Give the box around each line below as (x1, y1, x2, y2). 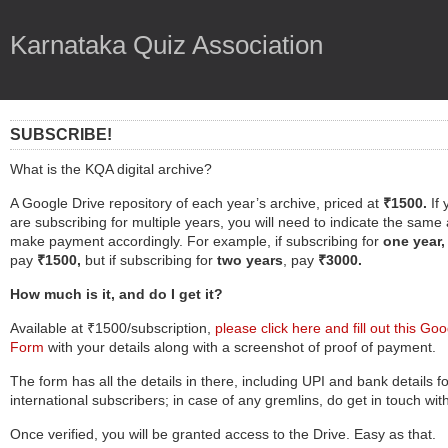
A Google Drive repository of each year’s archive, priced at (10, 195, 383, 211)
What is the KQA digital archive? (10, 161, 212, 177)
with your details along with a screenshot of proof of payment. (44, 339, 436, 355)
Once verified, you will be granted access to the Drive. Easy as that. (10, 426, 436, 442)
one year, (383, 233, 445, 249)
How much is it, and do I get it (10, 286, 214, 302)
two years (217, 252, 283, 268)
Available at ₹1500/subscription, (10, 320, 215, 336)
